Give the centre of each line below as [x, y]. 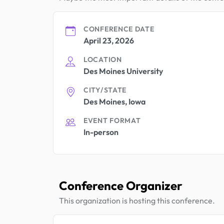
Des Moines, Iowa [114, 101]
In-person [101, 132]
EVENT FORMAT [112, 120]
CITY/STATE [105, 90]
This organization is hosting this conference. [137, 200]
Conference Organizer [121, 185]
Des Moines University [123, 71]
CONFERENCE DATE [119, 29]
